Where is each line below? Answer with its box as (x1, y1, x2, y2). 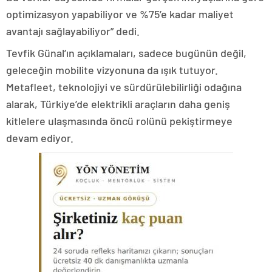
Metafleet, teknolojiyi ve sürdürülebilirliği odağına (6, 80, 242, 94)
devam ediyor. (6, 131, 73, 145)
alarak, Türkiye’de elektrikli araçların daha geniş (6, 97, 230, 111)
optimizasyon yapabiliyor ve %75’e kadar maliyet (6, 7, 234, 21)
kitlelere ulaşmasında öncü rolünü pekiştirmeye (6, 114, 233, 128)
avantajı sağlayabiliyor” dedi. (6, 24, 140, 38)
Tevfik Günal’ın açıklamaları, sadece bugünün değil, (6, 46, 246, 60)
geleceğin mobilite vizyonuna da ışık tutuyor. (6, 63, 218, 77)
